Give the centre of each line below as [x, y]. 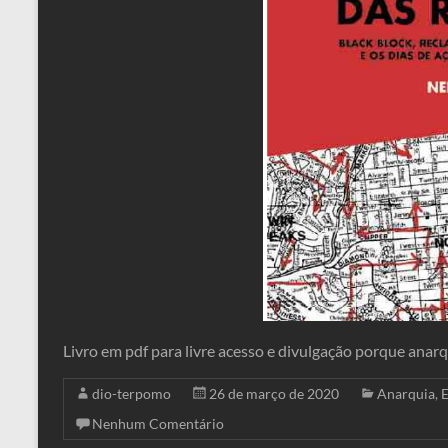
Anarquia [406, 393]
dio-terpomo [131, 393]
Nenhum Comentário [158, 423]
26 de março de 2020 [274, 393]
